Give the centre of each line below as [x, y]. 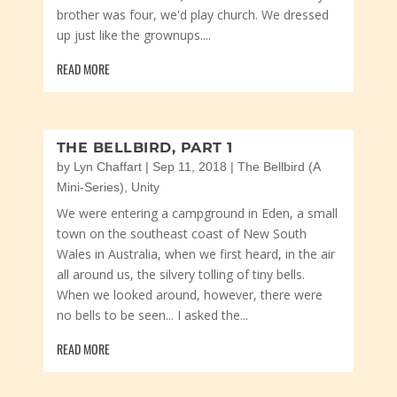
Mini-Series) [90, 187]
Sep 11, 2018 [189, 167]
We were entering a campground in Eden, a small [197, 213]
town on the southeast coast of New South [181, 234]
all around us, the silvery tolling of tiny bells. [180, 274]
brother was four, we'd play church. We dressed [192, 15]
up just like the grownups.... [133, 35]
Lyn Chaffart [107, 167]
